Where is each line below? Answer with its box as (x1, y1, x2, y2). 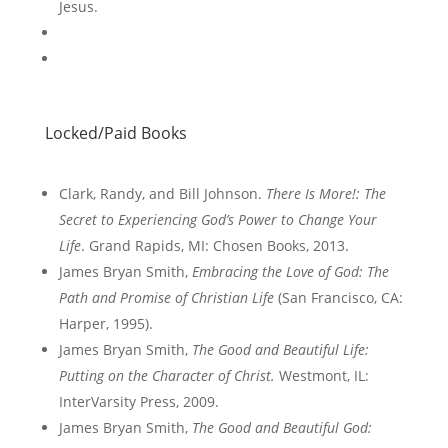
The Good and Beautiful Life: (191, 340, 369, 359)
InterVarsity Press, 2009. (58, 392, 219, 411)
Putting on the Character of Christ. (58, 366, 275, 385)
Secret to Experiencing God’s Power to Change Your (58, 210, 377, 229)
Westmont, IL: (274, 366, 369, 385)
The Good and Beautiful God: (191, 418, 372, 437)
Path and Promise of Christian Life (58, 288, 274, 307)
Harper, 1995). (58, 314, 153, 333)
